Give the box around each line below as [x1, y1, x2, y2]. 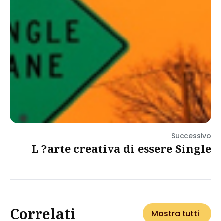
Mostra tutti [151, 208, 199, 219]
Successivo [171, 131, 211, 141]
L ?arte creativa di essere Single [31, 141, 211, 156]
